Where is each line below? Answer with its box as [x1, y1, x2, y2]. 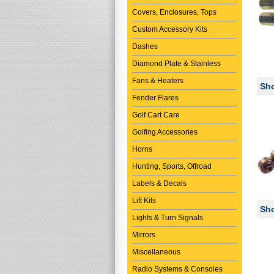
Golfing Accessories [132, 128, 198, 136]
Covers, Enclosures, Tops [132, 8, 217, 17]
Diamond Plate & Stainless [132, 59, 221, 68]
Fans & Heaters [132, 76, 183, 85]
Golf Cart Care [132, 111, 180, 119]
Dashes [132, 42, 158, 51]
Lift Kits [132, 196, 156, 205]
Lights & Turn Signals [132, 213, 203, 222]
